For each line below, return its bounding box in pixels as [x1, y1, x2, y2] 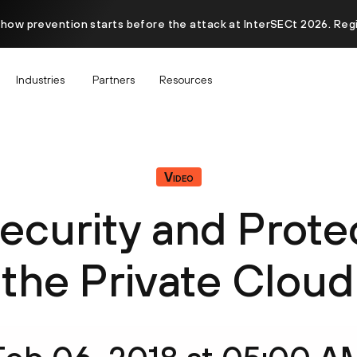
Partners [92, 73, 135, 86]
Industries [16, 73, 65, 86]
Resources [159, 73, 212, 86]
